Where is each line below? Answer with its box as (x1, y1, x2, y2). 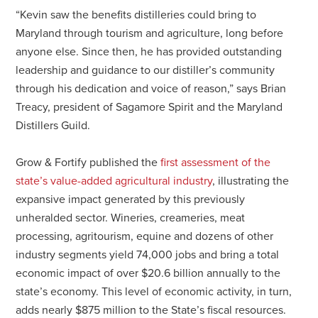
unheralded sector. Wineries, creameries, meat (16, 210, 246, 225)
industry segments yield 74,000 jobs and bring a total (16, 247, 280, 262)
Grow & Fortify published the (16, 155, 161, 170)
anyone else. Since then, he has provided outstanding (16, 44, 283, 59)
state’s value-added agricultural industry (16, 173, 213, 188)
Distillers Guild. (16, 118, 91, 133)
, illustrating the (212, 173, 290, 188)
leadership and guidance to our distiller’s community (16, 62, 275, 77)
